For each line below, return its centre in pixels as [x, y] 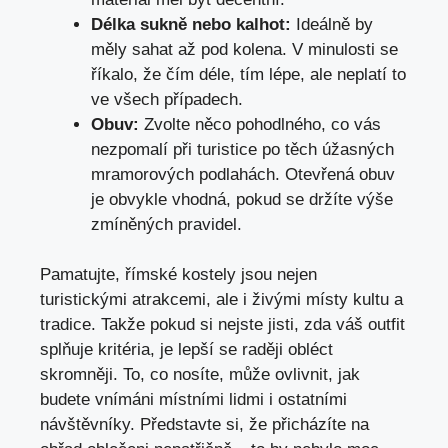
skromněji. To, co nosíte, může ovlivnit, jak [200, 375]
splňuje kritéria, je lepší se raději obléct [186, 350]
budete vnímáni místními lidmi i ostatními [193, 400]
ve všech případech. [167, 99]
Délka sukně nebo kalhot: [191, 24]
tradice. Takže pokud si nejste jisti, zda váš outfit [222, 325]
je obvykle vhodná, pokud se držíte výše [242, 199]
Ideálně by [332, 24]
